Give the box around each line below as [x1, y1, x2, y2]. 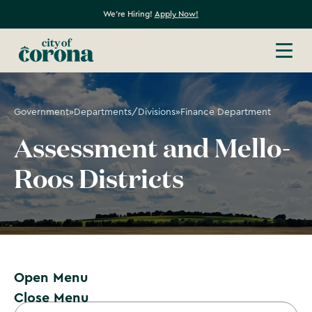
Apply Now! [154, 9, 198, 18]
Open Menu [13, 270, 88, 285]
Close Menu [13, 290, 88, 305]
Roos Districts [13, 168, 184, 194]
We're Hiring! [102, 9, 155, 18]
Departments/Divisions [73, 107, 175, 117]
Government [13, 107, 69, 117]
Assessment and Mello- [13, 137, 290, 164]
